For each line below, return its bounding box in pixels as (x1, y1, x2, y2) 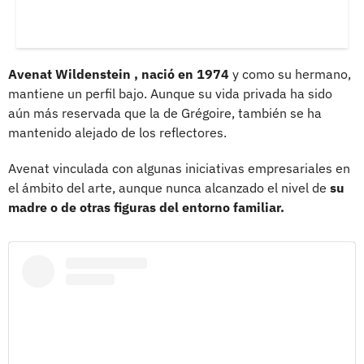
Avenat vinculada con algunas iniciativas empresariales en (8, 160, 350, 177)
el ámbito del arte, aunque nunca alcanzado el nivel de (8, 180, 330, 197)
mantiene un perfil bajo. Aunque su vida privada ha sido (8, 85, 332, 102)
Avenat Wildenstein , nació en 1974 (8, 66, 229, 83)
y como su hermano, (229, 66, 351, 83)
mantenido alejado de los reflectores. (8, 124, 227, 141)
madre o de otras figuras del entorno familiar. (8, 199, 284, 216)
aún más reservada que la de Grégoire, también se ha (8, 105, 322, 122)
